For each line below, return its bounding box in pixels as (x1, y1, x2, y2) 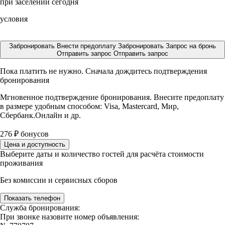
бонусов (19, 130, 49, 138)
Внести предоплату (57, 42, 118, 50)
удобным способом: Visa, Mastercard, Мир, (35, 102, 179, 110)
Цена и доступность (4, 141, 65, 148)
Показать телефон (4, 194, 60, 202)
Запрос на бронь (166, 42, 216, 50)
